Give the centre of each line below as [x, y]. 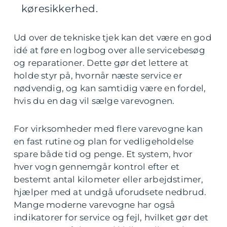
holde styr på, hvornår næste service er [98, 75]
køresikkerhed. [60, 9]
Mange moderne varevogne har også [94, 205]
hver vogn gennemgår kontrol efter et [97, 167]
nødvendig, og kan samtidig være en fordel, [110, 88]
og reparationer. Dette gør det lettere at [101, 63]
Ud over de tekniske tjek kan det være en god [113, 37]
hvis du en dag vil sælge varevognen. [94, 101]
